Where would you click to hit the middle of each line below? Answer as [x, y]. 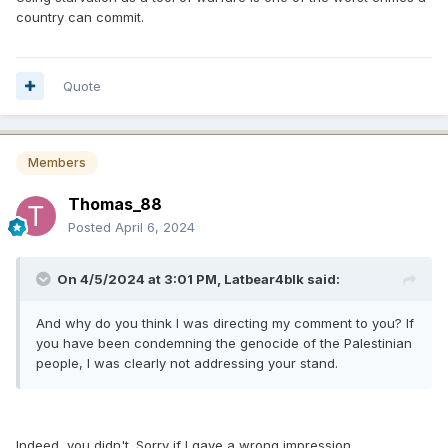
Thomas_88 [115, 203]
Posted [91, 226]
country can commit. [80, 16]
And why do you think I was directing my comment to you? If [225, 322]
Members [57, 162]
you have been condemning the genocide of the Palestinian [224, 342]
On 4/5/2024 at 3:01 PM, [140, 278]
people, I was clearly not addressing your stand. [189, 362]
